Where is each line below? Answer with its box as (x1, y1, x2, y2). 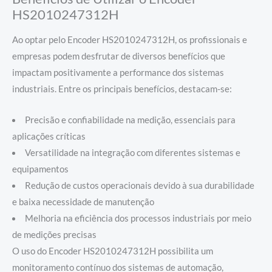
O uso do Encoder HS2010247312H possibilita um (12, 245, 213, 256)
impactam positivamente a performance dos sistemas (12, 67, 224, 78)
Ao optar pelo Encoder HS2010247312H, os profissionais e (12, 35, 247, 46)
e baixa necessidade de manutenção (12, 196, 154, 207)
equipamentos (12, 163, 69, 174)
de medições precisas (12, 229, 97, 240)
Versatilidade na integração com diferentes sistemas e (24, 147, 240, 158)
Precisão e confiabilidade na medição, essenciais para (24, 114, 236, 125)
